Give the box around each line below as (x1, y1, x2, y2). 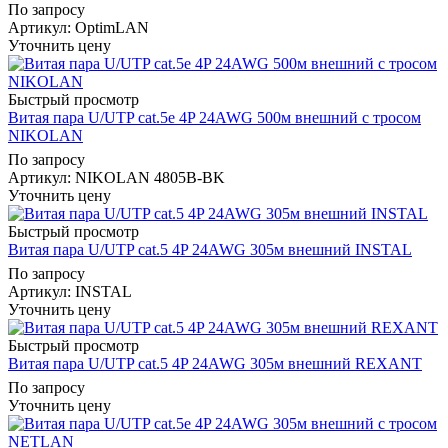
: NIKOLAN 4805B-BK (67, 168, 225, 186)
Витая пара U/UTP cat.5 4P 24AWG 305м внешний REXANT (8, 354, 422, 372)
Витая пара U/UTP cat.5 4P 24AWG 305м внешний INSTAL (8, 240, 412, 258)
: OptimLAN (67, 18, 149, 36)
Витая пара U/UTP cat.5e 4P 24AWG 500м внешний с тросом (8, 108, 421, 126)
